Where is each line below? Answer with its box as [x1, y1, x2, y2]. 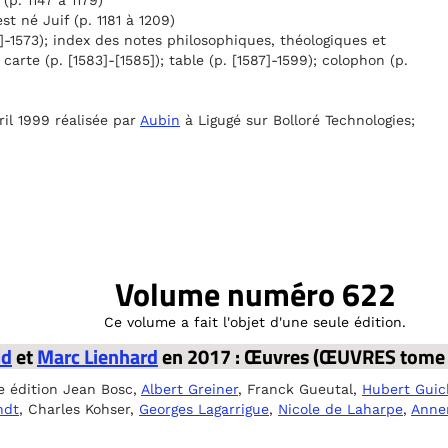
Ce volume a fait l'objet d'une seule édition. [104, 314, 406, 330]
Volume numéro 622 [114, 270, 396, 318]
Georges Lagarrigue [139, 401, 269, 417]
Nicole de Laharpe [278, 401, 403, 417]
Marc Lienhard [37, 341, 158, 372]
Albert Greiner [141, 381, 238, 397]
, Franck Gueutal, [238, 381, 362, 397]
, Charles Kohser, [19, 401, 139, 417]
